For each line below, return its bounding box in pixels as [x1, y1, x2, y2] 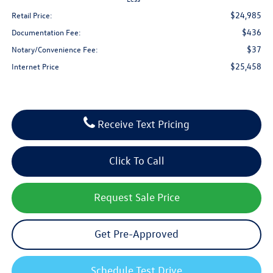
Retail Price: [11, 9, 52, 20]
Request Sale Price [93, 190, 180, 204]
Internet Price [11, 60, 59, 71]
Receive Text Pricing [97, 117, 190, 130]
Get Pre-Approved [94, 227, 179, 240]
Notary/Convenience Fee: [11, 43, 98, 54]
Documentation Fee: [11, 26, 81, 37]
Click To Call [108, 154, 165, 167]
